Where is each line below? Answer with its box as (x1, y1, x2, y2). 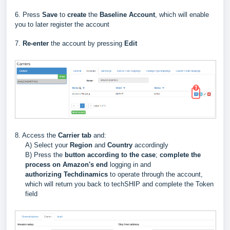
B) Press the (25, 151, 65, 159)
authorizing (25, 170, 64, 179)
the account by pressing (49, 39, 124, 47)
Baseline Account (100, 10, 155, 18)
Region (70, 141, 94, 149)
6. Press (15, 10, 42, 18)
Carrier (58, 131, 80, 140)
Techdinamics (64, 170, 110, 179)
